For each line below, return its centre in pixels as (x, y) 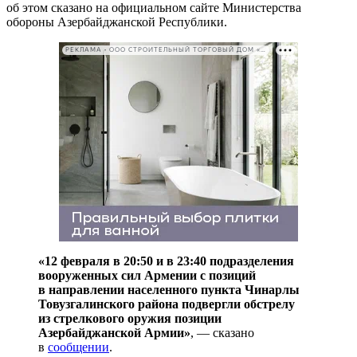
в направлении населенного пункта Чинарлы (169, 289)
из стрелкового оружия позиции (130, 318)
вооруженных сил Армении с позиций (147, 275)
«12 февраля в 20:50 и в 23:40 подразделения (166, 261)
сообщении (78, 347)
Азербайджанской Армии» (114, 332)
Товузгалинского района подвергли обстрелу (167, 304)
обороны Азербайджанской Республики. (117, 22)
